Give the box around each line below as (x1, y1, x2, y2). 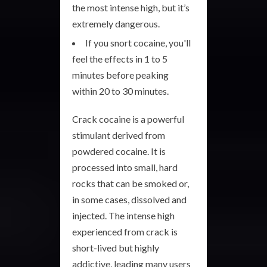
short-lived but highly (72, 242, 159, 253)
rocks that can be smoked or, (72, 178, 189, 189)
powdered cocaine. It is (72, 145, 166, 157)
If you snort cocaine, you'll (85, 37, 191, 48)
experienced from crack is (72, 226, 178, 237)
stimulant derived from (72, 129, 165, 141)
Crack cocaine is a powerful (72, 113, 184, 125)
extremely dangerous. (72, 18, 160, 29)
